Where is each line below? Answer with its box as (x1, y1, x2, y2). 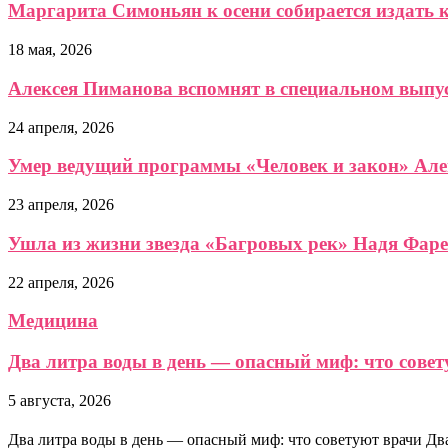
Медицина (8, 310, 98, 332)
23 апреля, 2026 (8, 196, 114, 214)
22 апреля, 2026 (8, 273, 114, 291)
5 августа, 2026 (8, 391, 111, 409)
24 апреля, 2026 (8, 118, 114, 136)
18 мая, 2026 (8, 41, 92, 59)
